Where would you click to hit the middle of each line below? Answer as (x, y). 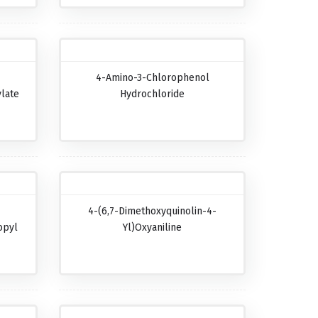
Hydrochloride (153, 94)
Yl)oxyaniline (153, 227)
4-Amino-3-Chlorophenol (152, 78)
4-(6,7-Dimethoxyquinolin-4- (153, 211)
